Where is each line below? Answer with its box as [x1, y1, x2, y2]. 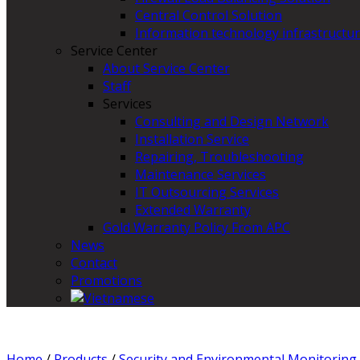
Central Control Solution [135, 6, 282, 24]
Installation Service [135, 130, 249, 148]
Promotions [71, 272, 142, 289]
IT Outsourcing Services [135, 183, 279, 201]
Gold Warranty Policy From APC [103, 219, 290, 236]
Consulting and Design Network [135, 112, 329, 130]
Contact [71, 254, 117, 272]
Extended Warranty [135, 201, 251, 219]
